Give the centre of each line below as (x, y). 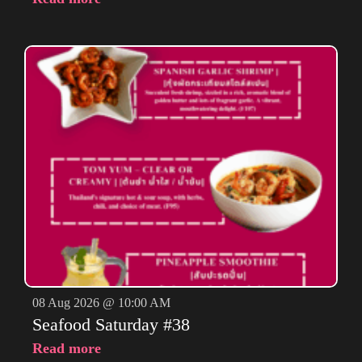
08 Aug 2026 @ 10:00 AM (101, 303)
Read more (67, 349)
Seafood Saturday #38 (111, 325)
